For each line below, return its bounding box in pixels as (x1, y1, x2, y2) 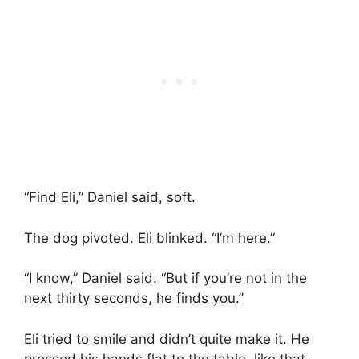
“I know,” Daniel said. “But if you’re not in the (24, 270, 307, 287)
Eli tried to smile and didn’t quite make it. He (24, 330, 309, 347)
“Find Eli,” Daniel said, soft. (24, 189, 196, 206)
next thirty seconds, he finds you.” (24, 290, 244, 307)
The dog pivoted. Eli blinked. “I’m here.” (24, 229, 275, 246)
